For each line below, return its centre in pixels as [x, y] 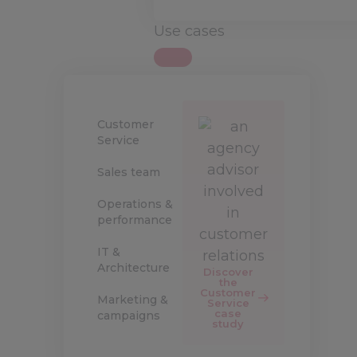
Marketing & [133, 300]
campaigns [129, 316]
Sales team [129, 172]
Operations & [135, 204]
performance [135, 220]
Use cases [190, 31]
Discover [228, 272]
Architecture [134, 268]
